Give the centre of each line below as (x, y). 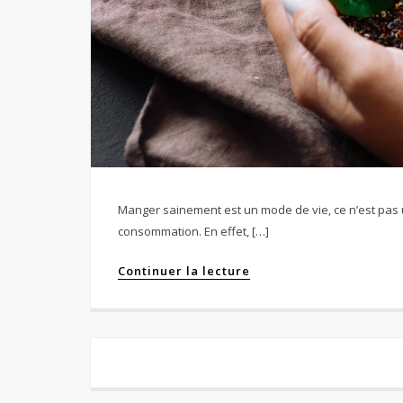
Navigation (176, 375)
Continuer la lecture (184, 270)
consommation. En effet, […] (193, 231)
